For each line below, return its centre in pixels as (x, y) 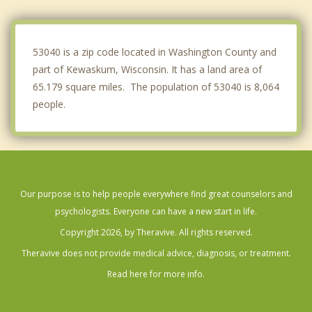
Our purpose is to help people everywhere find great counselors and (156, 194)
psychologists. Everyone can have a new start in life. (156, 212)
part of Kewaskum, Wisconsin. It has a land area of (147, 70)
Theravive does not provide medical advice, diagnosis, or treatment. (156, 253)
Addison (47, 37)
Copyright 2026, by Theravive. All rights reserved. (156, 233)
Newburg (50, 8)
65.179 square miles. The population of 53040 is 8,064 (156, 87)
